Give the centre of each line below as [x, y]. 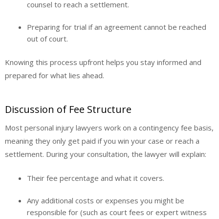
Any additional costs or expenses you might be [106, 201]
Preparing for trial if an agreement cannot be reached [117, 27]
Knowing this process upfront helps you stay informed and [103, 62]
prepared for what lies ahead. [55, 75]
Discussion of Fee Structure [68, 109]
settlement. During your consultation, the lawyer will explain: [106, 154]
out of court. [47, 39]
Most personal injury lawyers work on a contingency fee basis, [109, 128]
